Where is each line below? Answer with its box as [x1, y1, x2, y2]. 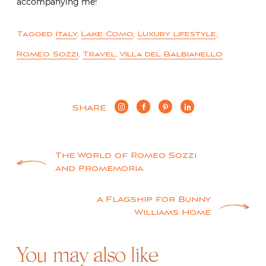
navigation [16, 174, 127, 202]
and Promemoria [55, 164, 143, 174]
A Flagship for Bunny [97, 195, 211, 205]
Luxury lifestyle [138, 29, 216, 39]
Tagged [17, 29, 56, 39]
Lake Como [81, 29, 133, 39]
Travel [83, 49, 116, 59]
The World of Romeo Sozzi [55, 151, 197, 161]
